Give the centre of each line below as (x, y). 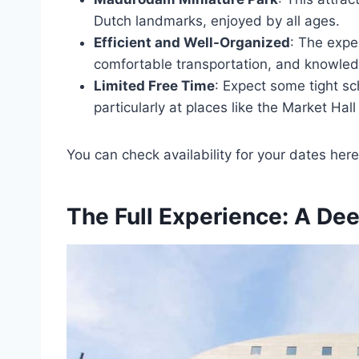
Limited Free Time (154, 85)
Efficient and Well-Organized (192, 42)
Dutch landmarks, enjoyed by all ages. (217, 20)
